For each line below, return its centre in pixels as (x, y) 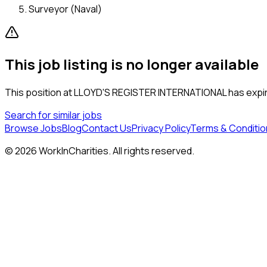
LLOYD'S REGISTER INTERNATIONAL (150, 92)
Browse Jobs (33, 128)
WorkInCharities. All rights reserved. (116, 150)
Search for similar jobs (53, 115)
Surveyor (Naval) (65, 9)
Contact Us (107, 128)
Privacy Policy (161, 128)
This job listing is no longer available (132, 64)
